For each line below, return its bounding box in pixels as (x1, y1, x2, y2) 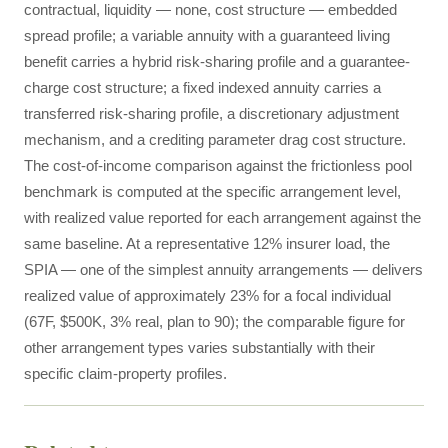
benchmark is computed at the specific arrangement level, (24, 183, 401, 200)
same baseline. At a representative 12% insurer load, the (24, 235, 390, 252)
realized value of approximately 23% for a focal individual (24, 287, 391, 304)
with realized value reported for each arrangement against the (24, 209, 421, 226)
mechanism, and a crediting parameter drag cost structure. (24, 131, 406, 148)
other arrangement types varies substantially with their (24, 339, 375, 356)
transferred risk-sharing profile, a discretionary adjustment (24, 105, 399, 122)
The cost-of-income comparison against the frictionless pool (24, 157, 412, 174)
